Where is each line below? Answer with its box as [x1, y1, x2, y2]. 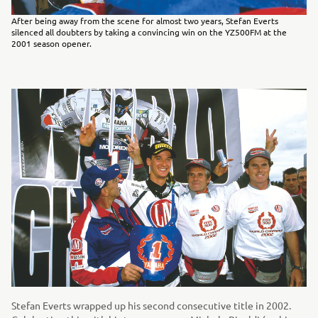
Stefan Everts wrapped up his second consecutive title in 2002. [11, 299, 291, 312]
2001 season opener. [11, 38, 92, 50]
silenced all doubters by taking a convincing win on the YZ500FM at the [11, 26, 287, 38]
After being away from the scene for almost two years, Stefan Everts [11, 15, 278, 27]
